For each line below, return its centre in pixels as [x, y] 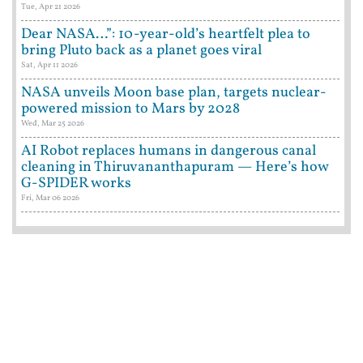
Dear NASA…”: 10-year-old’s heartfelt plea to [166, 34]
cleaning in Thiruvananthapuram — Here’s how [175, 167]
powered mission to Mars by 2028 [130, 109]
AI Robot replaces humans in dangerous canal [169, 151]
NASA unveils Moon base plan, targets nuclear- [174, 92]
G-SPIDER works [76, 183]
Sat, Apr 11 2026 [49, 64]
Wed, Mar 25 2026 [53, 123]
